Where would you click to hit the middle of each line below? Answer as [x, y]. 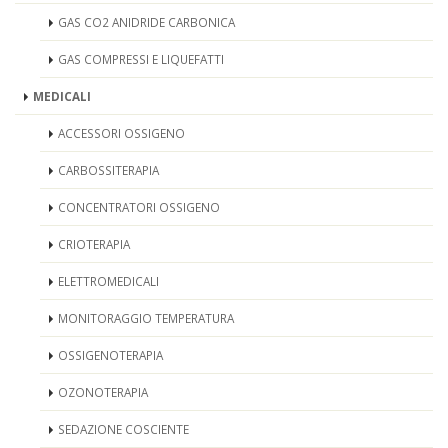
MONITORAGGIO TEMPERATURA [146, 318]
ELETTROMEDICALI [108, 281]
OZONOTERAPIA [103, 392]
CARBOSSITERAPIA [108, 170]
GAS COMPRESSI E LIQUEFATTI [141, 59]
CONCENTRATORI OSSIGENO [139, 207]
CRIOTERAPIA [94, 244]
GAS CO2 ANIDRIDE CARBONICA [146, 22]
